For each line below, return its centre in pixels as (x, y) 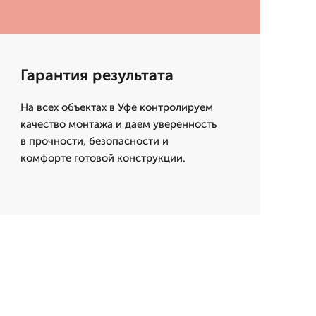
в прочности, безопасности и (94, 141)
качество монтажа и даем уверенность (118, 124)
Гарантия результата (97, 75)
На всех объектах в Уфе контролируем (116, 107)
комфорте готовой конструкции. (103, 158)
